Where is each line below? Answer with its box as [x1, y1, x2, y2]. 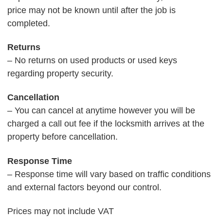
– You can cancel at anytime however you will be [7, 106, 195, 116]
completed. [7, 18, 50, 28]
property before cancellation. [7, 132, 118, 142]
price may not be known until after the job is [7, 5, 176, 15]
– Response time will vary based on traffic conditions [7, 169, 211, 179]
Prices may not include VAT [7, 206, 114, 217]
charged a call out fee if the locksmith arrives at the [7, 119, 204, 129]
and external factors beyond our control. [7, 182, 162, 192]
